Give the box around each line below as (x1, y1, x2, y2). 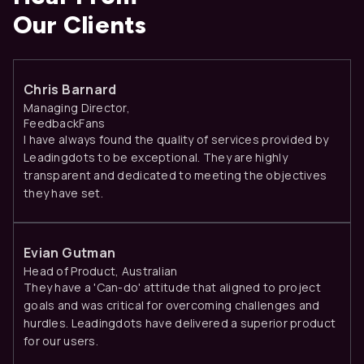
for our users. (24, 332, 98, 349)
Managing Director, (24, 99, 131, 115)
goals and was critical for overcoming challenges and (24, 297, 320, 313)
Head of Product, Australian (24, 262, 178, 279)
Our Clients (13, 9, 147, 40)
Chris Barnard (24, 80, 117, 98)
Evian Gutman (24, 243, 116, 262)
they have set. (24, 184, 103, 201)
